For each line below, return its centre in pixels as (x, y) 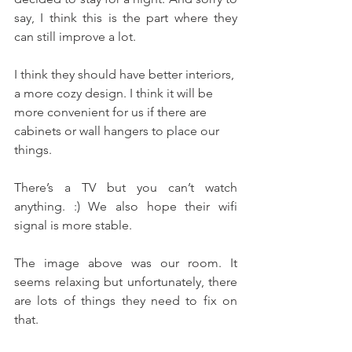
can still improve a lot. (77, 36)
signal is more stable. (73, 225)
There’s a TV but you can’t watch (126, 187)
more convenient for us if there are (112, 112)
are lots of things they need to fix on (126, 300)
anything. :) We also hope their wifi (126, 206)
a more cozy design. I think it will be (115, 93)
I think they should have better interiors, (126, 74)
